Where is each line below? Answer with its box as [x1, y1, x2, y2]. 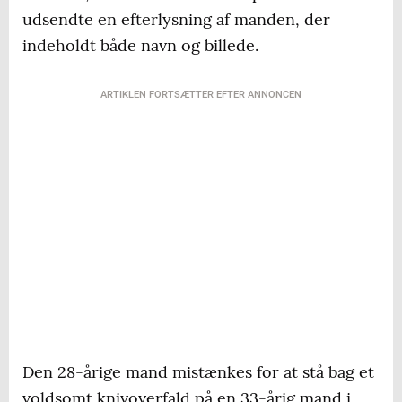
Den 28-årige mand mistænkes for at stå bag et [22, 362, 374, 383]
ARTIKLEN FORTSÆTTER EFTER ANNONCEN [100, 89, 301, 101]
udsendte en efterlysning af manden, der [22, 9, 330, 31]
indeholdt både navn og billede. [22, 35, 258, 57]
